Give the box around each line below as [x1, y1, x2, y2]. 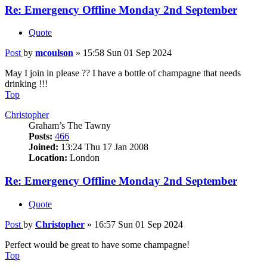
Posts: [29, 131, 52, 142]
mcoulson [35, 48, 73, 58]
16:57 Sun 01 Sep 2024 [94, 219, 183, 229]
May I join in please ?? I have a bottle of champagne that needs [5, 68, 241, 79]
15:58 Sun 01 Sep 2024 [83, 48, 172, 58]
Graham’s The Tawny [29, 120, 111, 131]
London [67, 153, 100, 163]
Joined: [29, 142, 58, 153]
